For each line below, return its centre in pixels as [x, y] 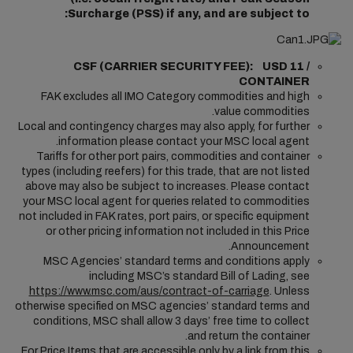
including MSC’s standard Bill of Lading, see [199, 276]
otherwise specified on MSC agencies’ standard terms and [162, 306]
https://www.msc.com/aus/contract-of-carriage [149, 291]
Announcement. [270, 246]
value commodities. [262, 111]
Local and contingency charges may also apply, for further [163, 126]
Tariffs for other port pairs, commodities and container [173, 156]
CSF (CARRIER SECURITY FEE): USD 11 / [191, 67]
